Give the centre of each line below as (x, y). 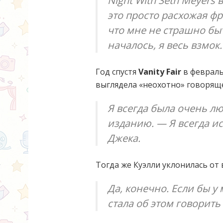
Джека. (124, 138)
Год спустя (117, 71)
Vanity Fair (160, 71)
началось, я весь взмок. (165, 45)
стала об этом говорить (164, 203)
